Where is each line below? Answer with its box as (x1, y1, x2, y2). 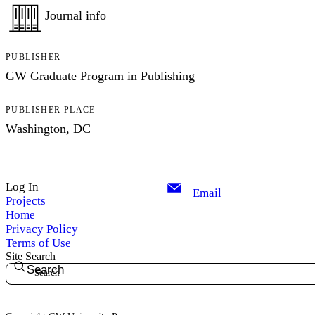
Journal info (45, 8, 106, 22)
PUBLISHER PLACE (6, 104, 96, 115)
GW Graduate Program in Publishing (6, 68, 195, 83)
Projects (6, 193, 46, 207)
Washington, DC (6, 121, 91, 136)
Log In (6, 179, 39, 193)
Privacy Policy (6, 221, 78, 236)
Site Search (6, 250, 56, 262)
